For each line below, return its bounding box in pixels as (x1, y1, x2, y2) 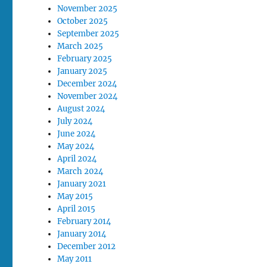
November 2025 (57, 3, 118, 14)
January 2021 (57, 178, 107, 189)
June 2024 (57, 128, 96, 139)
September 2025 (57, 28, 120, 39)
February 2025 (57, 53, 113, 64)
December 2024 (57, 78, 117, 89)
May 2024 (57, 141, 95, 151)
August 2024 (57, 103, 105, 114)
